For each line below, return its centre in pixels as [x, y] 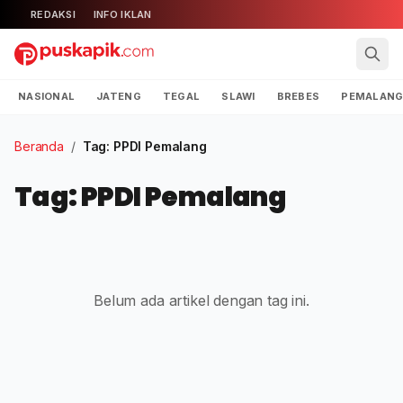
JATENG [119, 96]
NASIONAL [47, 96]
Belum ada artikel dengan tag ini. [201, 300]
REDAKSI [53, 14]
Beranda [39, 146]
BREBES [298, 96]
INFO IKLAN [122, 14]
